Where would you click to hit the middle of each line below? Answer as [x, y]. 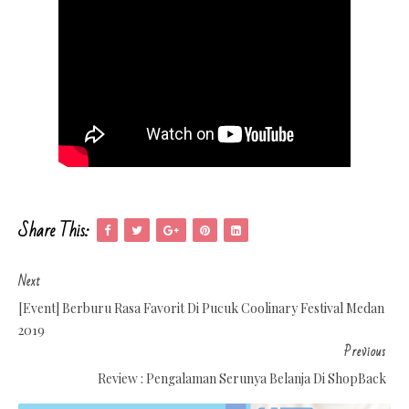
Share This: [54, 231]
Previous [365, 351]
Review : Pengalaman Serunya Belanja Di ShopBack [242, 378]
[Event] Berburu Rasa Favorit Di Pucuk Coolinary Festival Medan [201, 308]
